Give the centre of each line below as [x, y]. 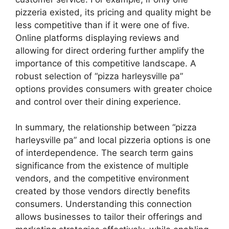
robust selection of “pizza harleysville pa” [99, 76]
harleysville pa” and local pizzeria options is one [113, 140]
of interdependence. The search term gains [104, 153]
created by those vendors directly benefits [103, 191]
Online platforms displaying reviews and [97, 38]
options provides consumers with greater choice [114, 89]
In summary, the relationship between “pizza [106, 128]
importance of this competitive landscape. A [106, 63]
